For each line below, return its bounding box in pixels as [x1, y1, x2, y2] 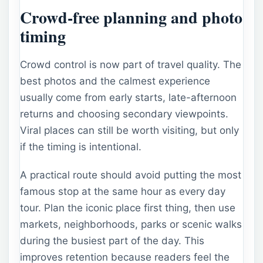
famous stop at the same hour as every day [20, 185, 225, 197]
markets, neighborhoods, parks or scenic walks [20, 218, 242, 230]
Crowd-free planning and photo [20, 5, 242, 30]
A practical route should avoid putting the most [20, 168, 241, 181]
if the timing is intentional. [20, 141, 141, 153]
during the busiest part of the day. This [20, 234, 204, 247]
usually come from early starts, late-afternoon [20, 92, 237, 104]
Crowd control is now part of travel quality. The [20, 59, 241, 71]
